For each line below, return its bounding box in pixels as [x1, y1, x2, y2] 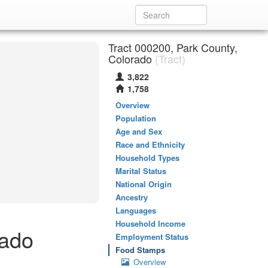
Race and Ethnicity [115, 139, 185, 150]
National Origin [115, 178, 172, 190]
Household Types [115, 152, 179, 163]
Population [115, 112, 156, 124]
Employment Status [115, 231, 188, 242]
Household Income [115, 218, 185, 229]
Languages [115, 205, 156, 216]
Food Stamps [115, 244, 165, 255]
